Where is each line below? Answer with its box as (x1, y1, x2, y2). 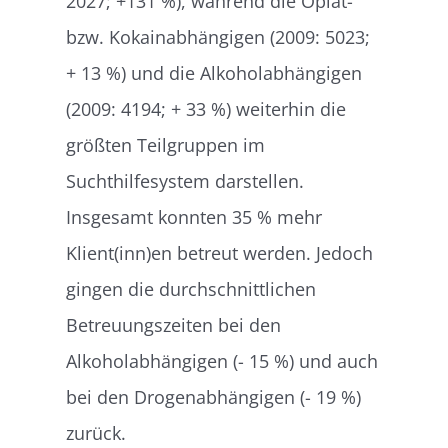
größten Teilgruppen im (66, 132, 266, 157)
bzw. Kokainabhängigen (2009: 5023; (66, 24, 371, 49)
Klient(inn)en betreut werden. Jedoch (66, 240, 374, 265)
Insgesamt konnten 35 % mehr (66, 204, 323, 229)
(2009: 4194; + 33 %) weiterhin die (66, 96, 347, 121)
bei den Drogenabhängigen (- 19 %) (66, 384, 362, 409)
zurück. (66, 420, 127, 445)
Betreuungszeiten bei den (66, 312, 282, 337)
